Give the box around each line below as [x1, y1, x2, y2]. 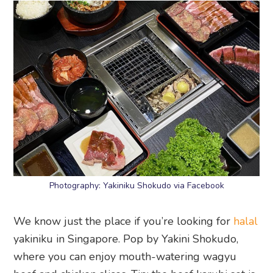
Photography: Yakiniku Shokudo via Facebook [49, 179, 224, 191]
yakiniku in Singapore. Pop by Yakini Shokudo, [13, 231, 239, 246]
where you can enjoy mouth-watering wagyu [13, 249, 237, 264]
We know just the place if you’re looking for [13, 213, 234, 229]
